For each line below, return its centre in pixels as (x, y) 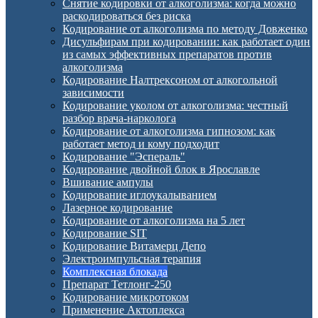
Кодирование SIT (105, 233)
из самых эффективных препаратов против (167, 54)
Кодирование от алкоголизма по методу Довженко (185, 29)
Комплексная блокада (115, 272)
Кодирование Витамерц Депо (134, 246)
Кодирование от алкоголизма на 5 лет (154, 220)
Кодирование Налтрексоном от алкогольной (170, 80)
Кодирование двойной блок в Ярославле (161, 169)
